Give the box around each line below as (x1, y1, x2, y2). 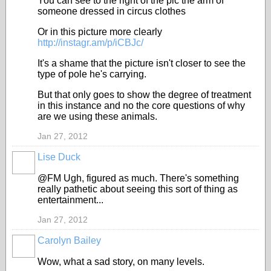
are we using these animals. (38, 111, 157, 122)
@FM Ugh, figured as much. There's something (38, 173, 239, 183)
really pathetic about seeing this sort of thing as (38, 184, 238, 194)
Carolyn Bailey (38, 235, 101, 246)
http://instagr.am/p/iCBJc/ (38, 38, 143, 48)
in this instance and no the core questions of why (38, 100, 245, 111)
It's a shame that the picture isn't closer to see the (38, 58, 246, 68)
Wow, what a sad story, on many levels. (38, 256, 207, 267)
